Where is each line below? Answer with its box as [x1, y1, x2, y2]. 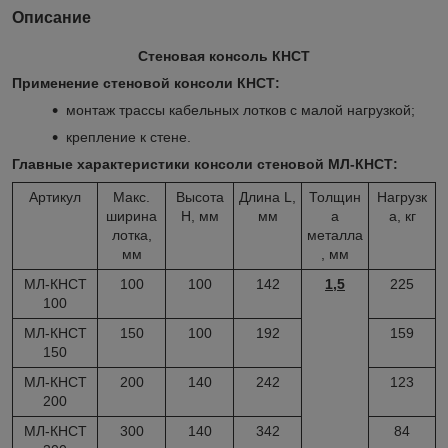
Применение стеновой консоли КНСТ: [12, 74, 280, 91]
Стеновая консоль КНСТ [138, 47, 310, 64]
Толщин [309, 188, 361, 205]
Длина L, [239, 188, 296, 205]
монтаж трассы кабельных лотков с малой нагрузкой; [66, 101, 415, 118]
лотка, [111, 226, 152, 243]
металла [307, 226, 363, 243]
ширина [106, 207, 157, 224]
